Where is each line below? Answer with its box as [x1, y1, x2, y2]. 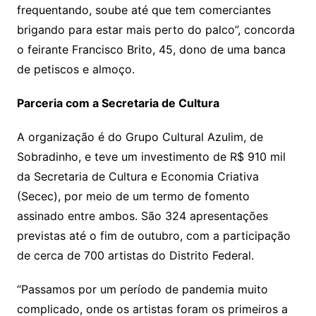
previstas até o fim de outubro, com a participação [16, 229, 291, 243]
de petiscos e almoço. [16, 62, 135, 77]
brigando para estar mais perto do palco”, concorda [16, 23, 295, 37]
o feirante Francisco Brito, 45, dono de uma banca [16, 42, 286, 57]
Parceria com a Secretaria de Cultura [16, 96, 219, 111]
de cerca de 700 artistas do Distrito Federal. [16, 248, 254, 263]
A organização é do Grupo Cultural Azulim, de [16, 130, 263, 145]
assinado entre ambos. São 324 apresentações [16, 209, 268, 224]
